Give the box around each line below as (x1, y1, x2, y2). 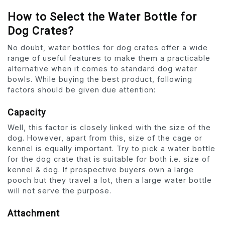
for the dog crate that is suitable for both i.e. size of (8, 155, 210, 164)
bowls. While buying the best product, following (8, 75, 192, 84)
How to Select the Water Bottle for (8, 11, 197, 24)
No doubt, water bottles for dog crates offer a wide (8, 43, 208, 52)
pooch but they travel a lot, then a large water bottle (8, 176, 212, 185)
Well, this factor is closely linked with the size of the (8, 123, 211, 132)
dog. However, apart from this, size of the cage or (8, 134, 202, 143)
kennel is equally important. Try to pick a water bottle (8, 144, 215, 153)
